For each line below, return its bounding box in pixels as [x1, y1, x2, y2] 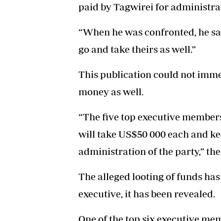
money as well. [78, 85, 144, 97]
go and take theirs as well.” [78, 43, 196, 55]
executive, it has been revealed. [78, 187, 215, 199]
